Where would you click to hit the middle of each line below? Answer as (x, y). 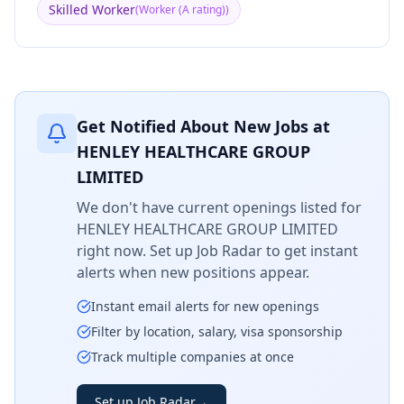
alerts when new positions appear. (193, 272)
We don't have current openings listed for (219, 207)
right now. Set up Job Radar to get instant (217, 251)
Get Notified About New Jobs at (203, 126)
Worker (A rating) (182, 9)
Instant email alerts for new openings (205, 306)
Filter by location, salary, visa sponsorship (217, 331)
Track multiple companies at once (193, 357)
